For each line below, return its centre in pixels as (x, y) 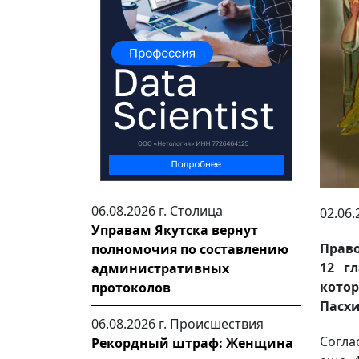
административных (160, 268)
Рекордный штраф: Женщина (192, 343)
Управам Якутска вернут (175, 230)
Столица (196, 211)
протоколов (131, 288)
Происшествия (217, 324)
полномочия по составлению (190, 249)
